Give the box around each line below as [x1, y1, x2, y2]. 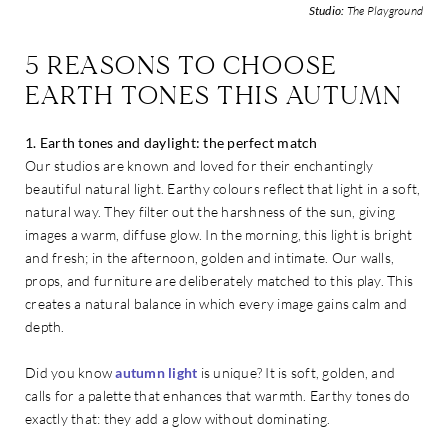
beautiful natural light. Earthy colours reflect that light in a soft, [25, 179, 421, 197]
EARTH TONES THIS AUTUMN [25, 79, 403, 112]
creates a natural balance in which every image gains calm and [25, 294, 408, 312]
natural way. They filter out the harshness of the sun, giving [25, 202, 396, 220]
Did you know [25, 363, 116, 381]
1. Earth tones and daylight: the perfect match [25, 133, 318, 151]
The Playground [344, 2, 423, 18]
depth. [25, 317, 65, 335]
